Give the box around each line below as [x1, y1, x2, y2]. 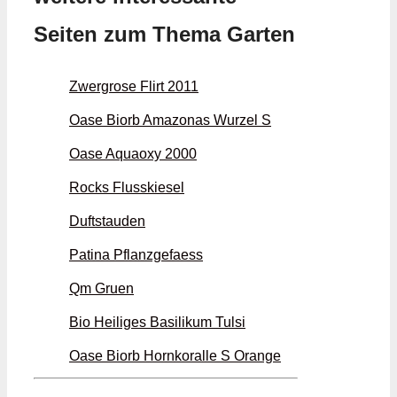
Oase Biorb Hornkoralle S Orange [69, 348, 281, 364]
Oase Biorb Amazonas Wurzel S [69, 113, 271, 128]
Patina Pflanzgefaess [69, 247, 203, 263]
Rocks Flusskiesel [69, 180, 184, 196]
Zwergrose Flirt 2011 [69, 79, 198, 95]
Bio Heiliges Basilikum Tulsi [69, 315, 245, 331]
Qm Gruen [69, 281, 134, 297]
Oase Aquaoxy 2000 [69, 146, 197, 162]
